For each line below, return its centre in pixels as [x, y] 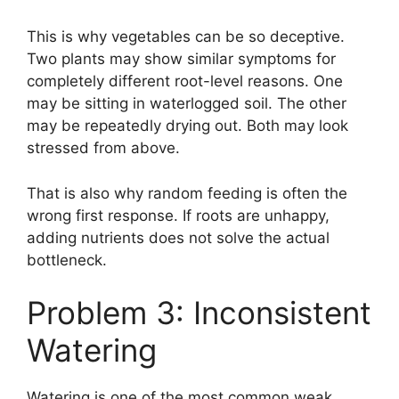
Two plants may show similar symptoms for [181, 59]
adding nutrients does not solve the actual [178, 237]
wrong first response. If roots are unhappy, [178, 215]
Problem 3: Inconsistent [199, 313]
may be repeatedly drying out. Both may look [187, 126]
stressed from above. [103, 148]
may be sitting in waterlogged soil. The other [187, 104]
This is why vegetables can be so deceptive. [186, 37]
